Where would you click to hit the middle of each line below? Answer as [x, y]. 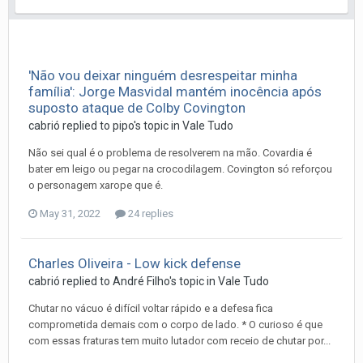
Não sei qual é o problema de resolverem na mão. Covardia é [170, 152]
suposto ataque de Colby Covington [137, 107]
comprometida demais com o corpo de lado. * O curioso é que [175, 324]
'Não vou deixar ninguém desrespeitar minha [163, 75]
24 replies [149, 213]
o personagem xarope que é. [96, 185]
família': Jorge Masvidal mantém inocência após [175, 91]
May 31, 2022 [70, 213]
